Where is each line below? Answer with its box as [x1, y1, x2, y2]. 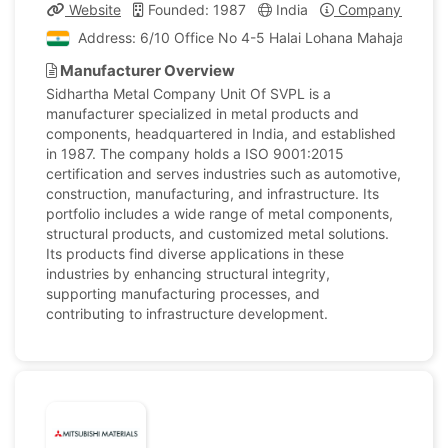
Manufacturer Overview [57, 61, 235, 80]
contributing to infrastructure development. [46, 305, 328, 322]
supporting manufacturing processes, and [46, 285, 320, 302]
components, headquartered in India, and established [46, 125, 396, 142]
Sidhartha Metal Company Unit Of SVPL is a [46, 85, 331, 102]
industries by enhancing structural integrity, [46, 265, 330, 282]
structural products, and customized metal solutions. [46, 225, 389, 242]
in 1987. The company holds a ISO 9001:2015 [46, 145, 344, 162]
